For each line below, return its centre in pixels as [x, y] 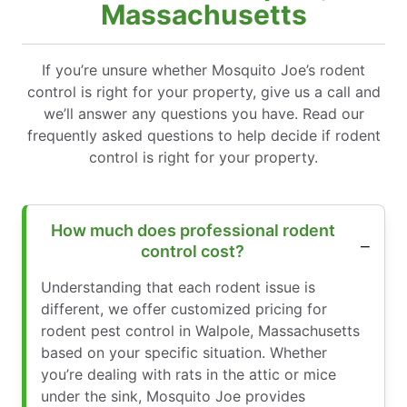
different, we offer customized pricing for [184, 309]
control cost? [193, 252]
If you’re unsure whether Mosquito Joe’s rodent [203, 70]
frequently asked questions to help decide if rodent [203, 136]
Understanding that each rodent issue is [178, 288]
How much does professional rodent [193, 231]
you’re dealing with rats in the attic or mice [189, 375]
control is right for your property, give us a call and [203, 92]
